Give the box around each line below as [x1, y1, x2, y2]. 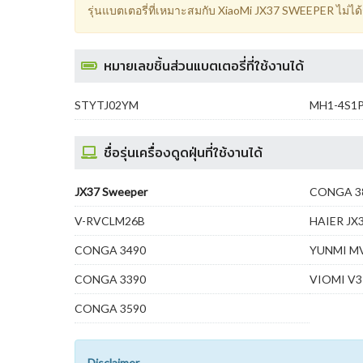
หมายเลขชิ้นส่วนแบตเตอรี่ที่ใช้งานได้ [104, 56, 304, 76]
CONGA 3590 [75, 301, 146, 315]
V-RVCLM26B [75, 214, 145, 228]
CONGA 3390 [75, 272, 146, 286]
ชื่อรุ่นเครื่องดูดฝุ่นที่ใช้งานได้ [104, 143, 263, 163]
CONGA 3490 [75, 243, 146, 257]
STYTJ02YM [75, 98, 139, 112]
